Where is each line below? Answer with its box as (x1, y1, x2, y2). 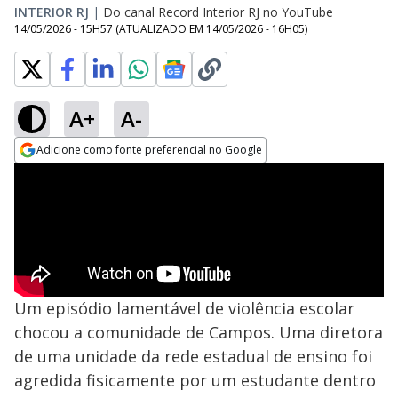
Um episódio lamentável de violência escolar (14, 298, 354, 319)
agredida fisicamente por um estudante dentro (14, 370, 376, 391)
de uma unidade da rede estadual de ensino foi (14, 346, 372, 367)
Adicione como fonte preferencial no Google (36, 142, 262, 157)
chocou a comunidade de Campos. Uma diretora (14, 322, 383, 343)
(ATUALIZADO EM (115, 21, 206, 36)
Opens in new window (14, 164, 159, 184)
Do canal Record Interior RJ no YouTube (103, 4, 333, 20)
